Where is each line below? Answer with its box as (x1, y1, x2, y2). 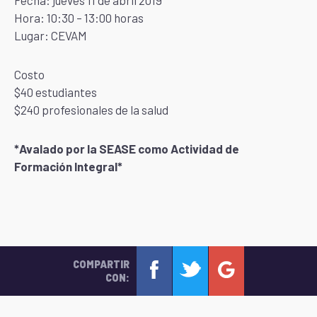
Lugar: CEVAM (14, 28, 87, 42)
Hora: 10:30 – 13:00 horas (14, 11, 144, 25)
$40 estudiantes (14, 85, 97, 99)
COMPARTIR (72, 258, 129, 270)
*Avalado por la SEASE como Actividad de (14, 142, 239, 156)
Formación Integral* (14, 159, 122, 173)
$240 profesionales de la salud (14, 103, 168, 117)
